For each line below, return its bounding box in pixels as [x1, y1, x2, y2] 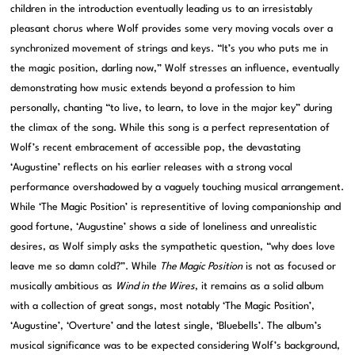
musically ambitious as [10, 281, 116, 292]
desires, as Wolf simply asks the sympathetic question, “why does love [10, 242, 336, 253]
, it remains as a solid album [195, 281, 325, 292]
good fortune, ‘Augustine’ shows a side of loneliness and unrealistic [10, 222, 318, 233]
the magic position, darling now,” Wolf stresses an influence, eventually [10, 63, 340, 74]
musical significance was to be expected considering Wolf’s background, [10, 341, 341, 352]
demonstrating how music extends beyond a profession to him [10, 83, 296, 94]
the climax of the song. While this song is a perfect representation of [10, 123, 330, 134]
